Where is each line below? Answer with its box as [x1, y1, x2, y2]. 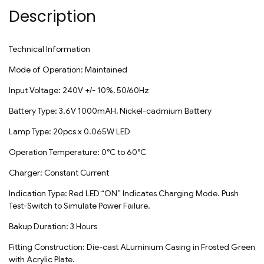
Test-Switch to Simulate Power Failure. [9, 200, 150, 212]
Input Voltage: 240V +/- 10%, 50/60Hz [9, 85, 149, 96]
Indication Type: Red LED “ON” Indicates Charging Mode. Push [9, 188, 239, 199]
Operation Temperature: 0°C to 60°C [9, 147, 146, 158]
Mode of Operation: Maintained [9, 64, 127, 75]
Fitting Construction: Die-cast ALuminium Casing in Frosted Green [9, 242, 255, 253]
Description [9, 6, 97, 28]
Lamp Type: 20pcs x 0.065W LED [9, 126, 130, 137]
